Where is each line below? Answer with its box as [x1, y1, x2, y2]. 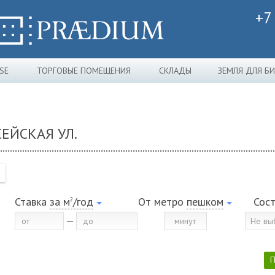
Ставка [15, 195, 47, 209]
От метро [138, 195, 187, 209]
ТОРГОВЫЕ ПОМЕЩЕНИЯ [37, 65, 131, 76]
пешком [187, 195, 223, 209]
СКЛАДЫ [158, 65, 192, 76]
